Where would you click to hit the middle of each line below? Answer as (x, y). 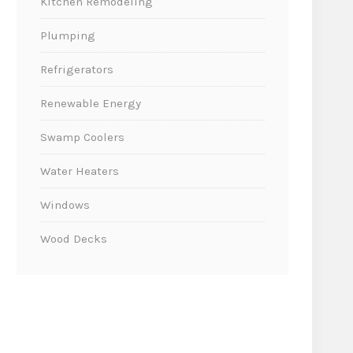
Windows (65, 204)
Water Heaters (80, 171)
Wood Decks (74, 238)
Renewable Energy (91, 103)
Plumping (68, 35)
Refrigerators (77, 69)
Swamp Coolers (82, 137)
